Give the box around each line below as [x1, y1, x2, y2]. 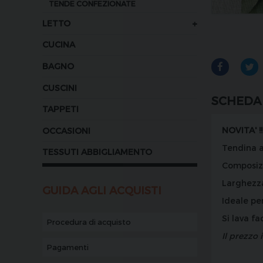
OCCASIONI [42, 125, 90, 136]
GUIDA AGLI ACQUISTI [42, 184, 161, 197]
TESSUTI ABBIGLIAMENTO [42, 147, 152, 157]
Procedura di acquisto [46, 217, 131, 227]
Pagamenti [46, 242, 89, 251]
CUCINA [42, 39, 75, 50]
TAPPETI [42, 104, 79, 114]
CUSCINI [42, 82, 77, 93]
